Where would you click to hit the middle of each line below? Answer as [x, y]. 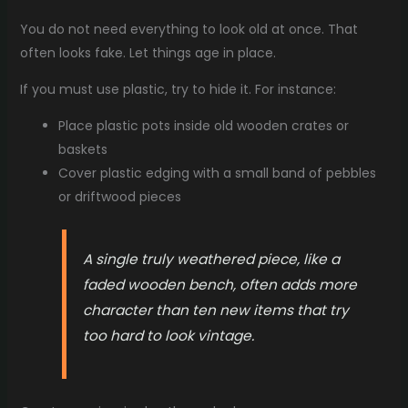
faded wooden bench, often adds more [220, 284]
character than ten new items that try [216, 310]
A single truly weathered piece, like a [212, 259]
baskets [82, 149]
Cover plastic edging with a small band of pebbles [217, 173]
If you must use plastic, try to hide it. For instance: [178, 89]
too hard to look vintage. [169, 335]
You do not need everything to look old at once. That [189, 29]
